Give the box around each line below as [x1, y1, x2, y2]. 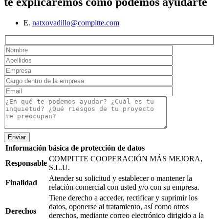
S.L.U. [49, 163, 70, 172]
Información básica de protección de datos [5, 143, 145, 152]
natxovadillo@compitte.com [32, 19, 119, 27]
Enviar [8, 133, 26, 141]
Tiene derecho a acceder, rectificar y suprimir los [49, 193, 197, 202]
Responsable [5, 158, 47, 167]
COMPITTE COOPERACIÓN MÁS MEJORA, [49, 154, 202, 163]
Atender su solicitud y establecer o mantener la [49, 174, 192, 182]
